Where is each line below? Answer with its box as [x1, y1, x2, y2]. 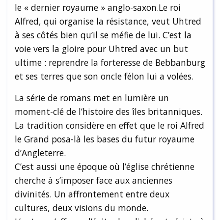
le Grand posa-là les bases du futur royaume [15, 133, 194, 145]
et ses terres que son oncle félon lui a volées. [15, 70, 193, 82]
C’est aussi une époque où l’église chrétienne [15, 160, 194, 172]
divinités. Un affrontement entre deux [15, 188, 169, 200]
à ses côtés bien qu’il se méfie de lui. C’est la [15, 28, 192, 41]
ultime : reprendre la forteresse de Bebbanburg [15, 56, 205, 68]
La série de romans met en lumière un [15, 91, 169, 104]
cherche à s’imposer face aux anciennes [15, 174, 172, 186]
